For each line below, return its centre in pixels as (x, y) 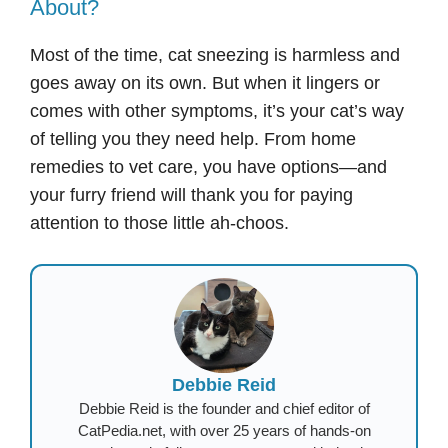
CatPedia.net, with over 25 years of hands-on (224, 430)
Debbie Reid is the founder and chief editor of (224, 408)
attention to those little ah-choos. (159, 223)
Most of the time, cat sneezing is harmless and (215, 55)
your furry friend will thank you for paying (191, 195)
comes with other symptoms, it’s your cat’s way (217, 111)
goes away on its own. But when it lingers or (205, 83)
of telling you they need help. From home (193, 139)
